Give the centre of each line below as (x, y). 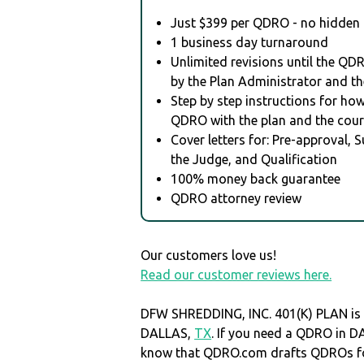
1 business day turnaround (250, 42)
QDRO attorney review (236, 198)
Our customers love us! (209, 255)
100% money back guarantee (256, 178)
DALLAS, (168, 333)
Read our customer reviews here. (236, 274)
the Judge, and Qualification (254, 159)
